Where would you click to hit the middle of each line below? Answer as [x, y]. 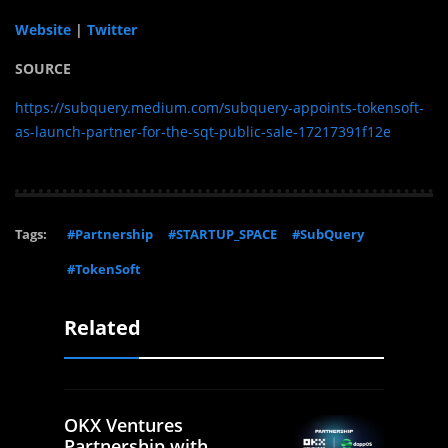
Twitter [112, 29]
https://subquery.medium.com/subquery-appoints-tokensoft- [219, 107]
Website [43, 29]
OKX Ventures [123, 424]
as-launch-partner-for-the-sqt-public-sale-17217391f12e [203, 131]
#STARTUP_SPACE [222, 233]
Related [102, 327]
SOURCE [43, 68]
